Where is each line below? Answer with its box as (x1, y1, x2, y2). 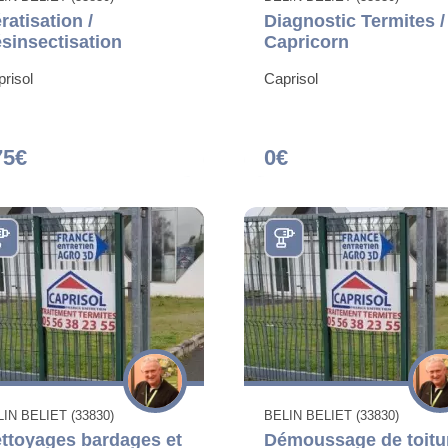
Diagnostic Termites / (264, 11, 445, 32)
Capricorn (264, 32, 349, 53)
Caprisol (264, 70, 318, 88)
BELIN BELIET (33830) (264, 408, 399, 424)
